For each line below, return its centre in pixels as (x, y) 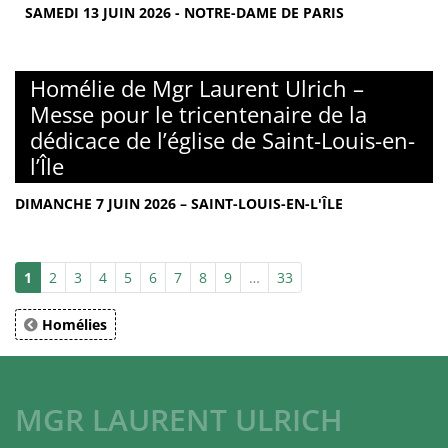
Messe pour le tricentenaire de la (198, 114)
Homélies (72, 325)
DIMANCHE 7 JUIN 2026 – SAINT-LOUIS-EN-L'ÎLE (179, 204)
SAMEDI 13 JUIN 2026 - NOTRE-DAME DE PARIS (184, 13)
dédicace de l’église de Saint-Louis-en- (222, 140)
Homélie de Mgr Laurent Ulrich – (197, 88)
